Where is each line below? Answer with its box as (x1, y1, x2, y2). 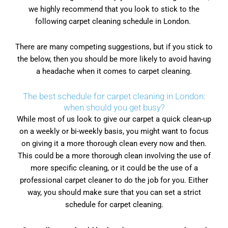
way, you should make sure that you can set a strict (27, 188, 201, 197)
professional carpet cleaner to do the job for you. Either (20, 176, 208, 185)
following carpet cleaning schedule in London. (35, 16, 193, 26)
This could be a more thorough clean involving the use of (17, 151, 211, 161)
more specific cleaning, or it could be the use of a (30, 163, 198, 173)
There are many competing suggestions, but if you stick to (15, 42, 213, 52)
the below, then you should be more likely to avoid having (17, 54, 211, 64)
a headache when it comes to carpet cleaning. (36, 67, 192, 76)
